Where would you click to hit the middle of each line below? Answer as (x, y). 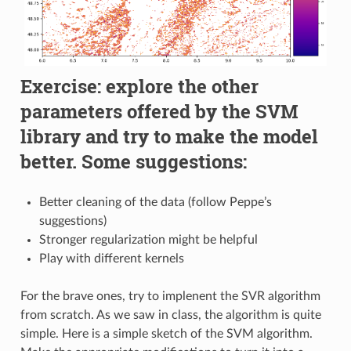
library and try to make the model (169, 137)
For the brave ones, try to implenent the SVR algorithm (170, 297)
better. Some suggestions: (133, 162)
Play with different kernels (111, 259)
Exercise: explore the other (139, 87)
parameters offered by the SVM (159, 112)
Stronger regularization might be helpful (148, 240)
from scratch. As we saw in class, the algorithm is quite (170, 315)
